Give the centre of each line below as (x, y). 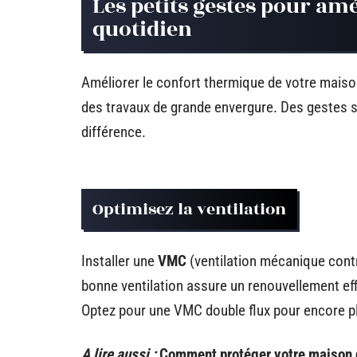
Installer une (120, 261)
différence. (114, 132)
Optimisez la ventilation (189, 209)
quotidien (142, 29)
